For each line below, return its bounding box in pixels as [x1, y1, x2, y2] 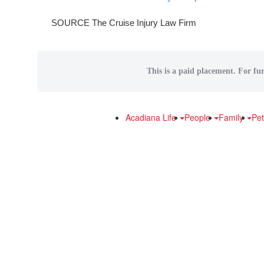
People [184, 111, 213, 123]
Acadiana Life [126, 111, 179, 123]
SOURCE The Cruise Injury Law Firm [51, 18, 196, 28]
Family [219, 111, 246, 123]
